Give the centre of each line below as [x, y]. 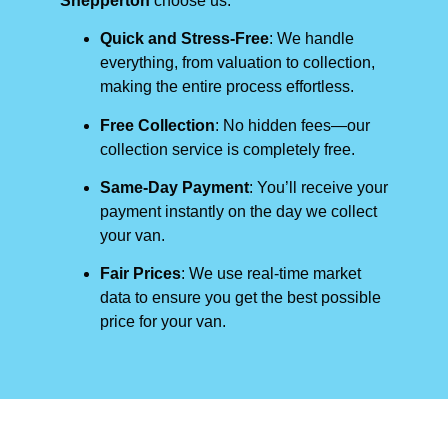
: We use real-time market [271, 274]
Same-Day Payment [174, 187]
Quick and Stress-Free [184, 39]
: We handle [311, 39]
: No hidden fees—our [292, 125]
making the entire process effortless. [227, 87]
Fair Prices [140, 274]
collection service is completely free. [227, 149]
